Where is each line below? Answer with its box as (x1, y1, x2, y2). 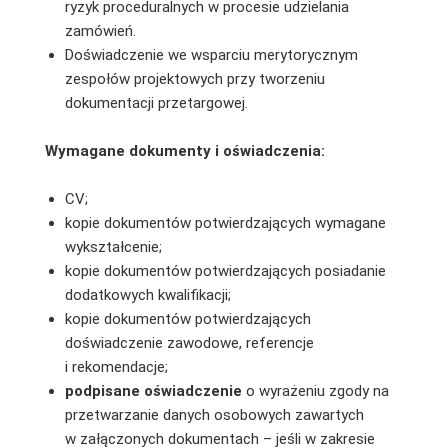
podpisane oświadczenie (64, 381, 246, 400)
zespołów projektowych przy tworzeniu (64, 69, 325, 88)
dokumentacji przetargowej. (64, 93, 248, 112)
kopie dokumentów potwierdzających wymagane (64, 213, 386, 232)
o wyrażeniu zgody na (245, 381, 389, 400)
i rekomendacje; (64, 357, 168, 376)
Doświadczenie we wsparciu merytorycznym (64, 45, 358, 64)
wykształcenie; (64, 237, 162, 256)
